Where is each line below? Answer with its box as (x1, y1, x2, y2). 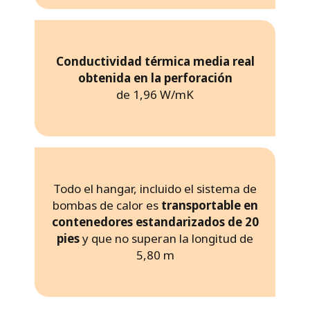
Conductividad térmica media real (55, 53, 255, 69)
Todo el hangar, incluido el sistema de (53, 180, 257, 197)
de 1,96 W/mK (116, 86, 194, 102)
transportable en (161, 197, 258, 213)
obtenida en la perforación (77, 69, 232, 86)
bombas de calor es (52, 197, 161, 213)
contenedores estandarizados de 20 (51, 213, 259, 230)
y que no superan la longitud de (80, 230, 253, 246)
